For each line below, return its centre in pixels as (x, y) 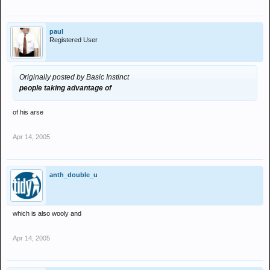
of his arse (28, 112)
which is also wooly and (47, 213)
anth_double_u (74, 175)
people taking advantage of (65, 88)
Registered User (74, 40)
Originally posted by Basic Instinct (74, 77)
